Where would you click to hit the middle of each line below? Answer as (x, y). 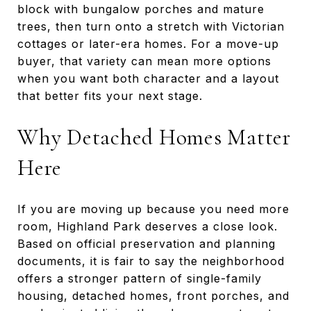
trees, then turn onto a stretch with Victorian (151, 26)
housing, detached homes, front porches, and (153, 295)
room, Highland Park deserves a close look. (148, 226)
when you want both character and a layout (148, 78)
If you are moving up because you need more (153, 209)
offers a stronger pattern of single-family (140, 278)
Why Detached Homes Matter (154, 137)
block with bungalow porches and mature (141, 9)
